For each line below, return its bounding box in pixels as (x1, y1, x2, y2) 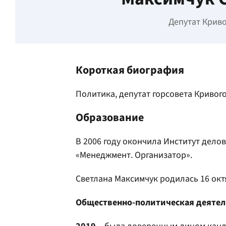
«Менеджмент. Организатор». (76, 149, 192, 161)
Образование (76, 109, 144, 126)
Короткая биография (76, 62, 184, 78)
